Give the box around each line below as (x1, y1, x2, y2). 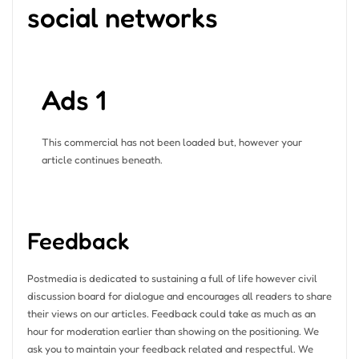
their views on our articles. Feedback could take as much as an (26, 306, 316, 320)
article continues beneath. (41, 152, 163, 166)
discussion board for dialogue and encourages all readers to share (26, 288, 332, 302)
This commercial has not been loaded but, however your (41, 135, 302, 148)
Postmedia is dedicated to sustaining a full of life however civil (26, 271, 317, 284)
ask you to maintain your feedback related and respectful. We (26, 341, 313, 355)
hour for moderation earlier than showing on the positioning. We (26, 324, 319, 337)
